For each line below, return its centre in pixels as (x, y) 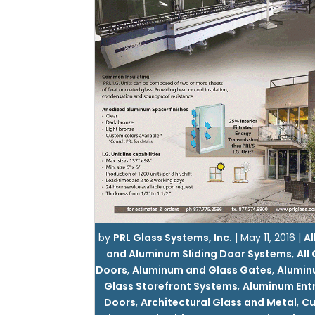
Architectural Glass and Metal (218, 302)
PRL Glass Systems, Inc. (173, 238)
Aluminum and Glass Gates (202, 270)
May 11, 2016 (268, 238)
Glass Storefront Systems (171, 286)
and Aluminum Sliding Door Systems (199, 254)
